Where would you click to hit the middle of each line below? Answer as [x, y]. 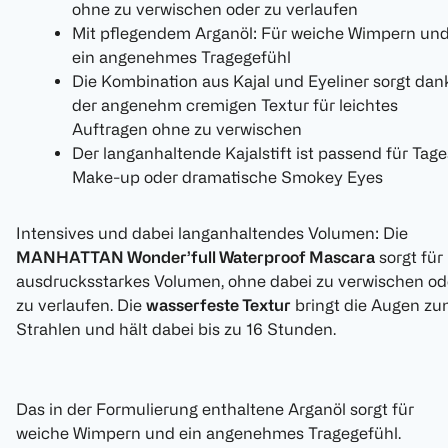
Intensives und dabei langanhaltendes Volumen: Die [212, 233]
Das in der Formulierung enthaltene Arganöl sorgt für [215, 409]
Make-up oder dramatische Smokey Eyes [227, 177]
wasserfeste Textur [218, 305]
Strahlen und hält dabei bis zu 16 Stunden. [176, 329]
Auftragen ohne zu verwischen [187, 129]
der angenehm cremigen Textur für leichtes [235, 105]
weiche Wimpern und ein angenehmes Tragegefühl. [208, 433]
